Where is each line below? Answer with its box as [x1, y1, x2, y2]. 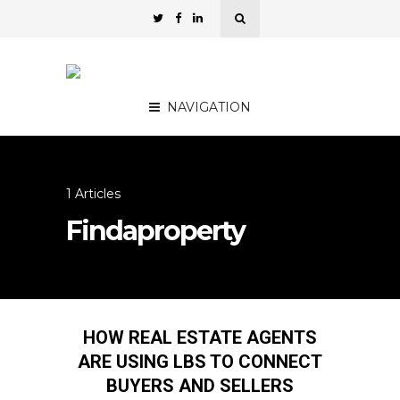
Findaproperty [66, 214, 245, 247]
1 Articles [66, 186, 121, 202]
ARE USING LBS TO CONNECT [78, 351, 322, 372]
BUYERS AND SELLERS [106, 375, 294, 396]
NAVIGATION [167, 99, 251, 115]
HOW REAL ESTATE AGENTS [83, 327, 317, 348]
